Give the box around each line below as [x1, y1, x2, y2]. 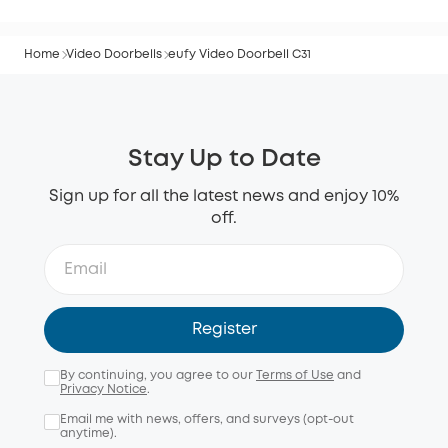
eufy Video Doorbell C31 [168, 48, 311, 60]
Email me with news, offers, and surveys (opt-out [60, 413, 354, 425]
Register [191, 321, 257, 337]
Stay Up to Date [127, 148, 321, 170]
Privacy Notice [60, 383, 147, 395]
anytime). [60, 427, 117, 439]
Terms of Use [256, 369, 334, 381]
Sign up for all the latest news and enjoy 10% [49, 188, 399, 204]
